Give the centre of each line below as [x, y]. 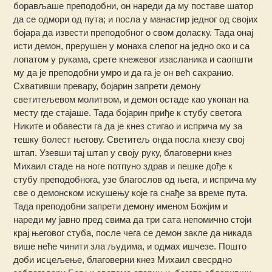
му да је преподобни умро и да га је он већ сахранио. [124, 73]
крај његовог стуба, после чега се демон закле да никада [133, 233]
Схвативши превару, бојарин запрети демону [107, 86]
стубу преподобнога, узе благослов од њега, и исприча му [135, 180]
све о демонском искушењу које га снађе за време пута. [131, 193]
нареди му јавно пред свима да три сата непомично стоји [133, 220]
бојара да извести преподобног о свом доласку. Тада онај [134, 33]
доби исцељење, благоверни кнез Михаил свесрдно [123, 260]
